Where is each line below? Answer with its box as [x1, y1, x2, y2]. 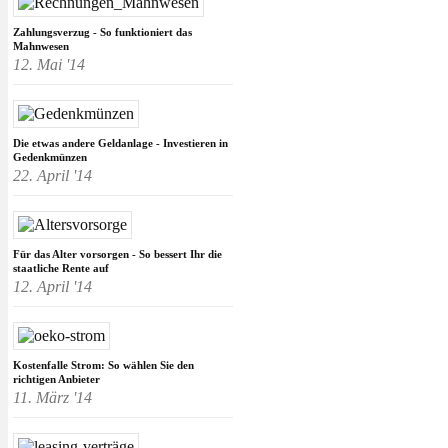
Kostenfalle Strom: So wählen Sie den [13, 359, 194, 372]
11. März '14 [13, 389, 92, 407]
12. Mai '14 [13, 56, 85, 74]
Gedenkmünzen [13, 151, 87, 164]
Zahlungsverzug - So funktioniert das [13, 26, 192, 39]
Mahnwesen [13, 40, 69, 53]
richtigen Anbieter [13, 373, 100, 386]
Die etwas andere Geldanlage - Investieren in [13, 137, 228, 150]
